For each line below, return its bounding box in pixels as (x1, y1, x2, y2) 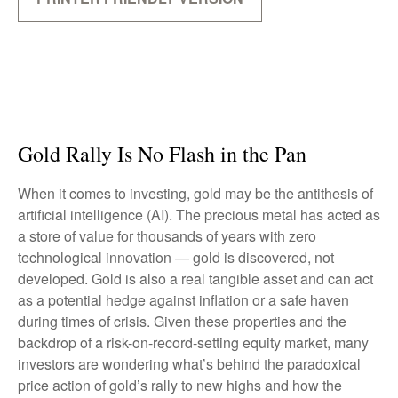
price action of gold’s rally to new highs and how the (18, 375, 342, 395)
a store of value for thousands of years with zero (18, 226, 316, 246)
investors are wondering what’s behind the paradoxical (18, 354, 361, 374)
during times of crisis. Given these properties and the (18, 311, 346, 331)
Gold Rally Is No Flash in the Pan (18, 139, 306, 168)
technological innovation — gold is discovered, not (18, 247, 334, 267)
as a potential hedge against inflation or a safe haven (18, 290, 349, 310)
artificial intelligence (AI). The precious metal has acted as (18, 204, 380, 225)
